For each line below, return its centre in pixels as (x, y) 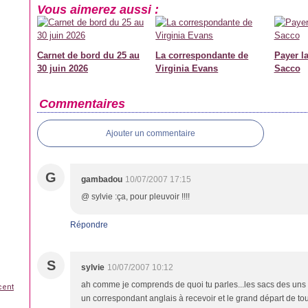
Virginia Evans (187, 68)
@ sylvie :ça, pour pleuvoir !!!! (135, 197)
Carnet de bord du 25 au (88, 55)
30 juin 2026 (63, 68)
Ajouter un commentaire (151, 133)
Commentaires (82, 104)
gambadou (102, 179)
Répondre (89, 225)
